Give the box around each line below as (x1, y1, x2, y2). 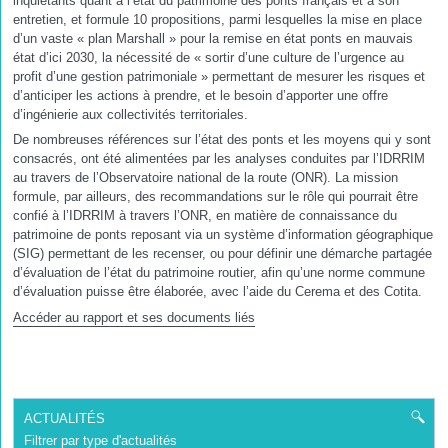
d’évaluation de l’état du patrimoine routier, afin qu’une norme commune (13, 265, 425, 281)
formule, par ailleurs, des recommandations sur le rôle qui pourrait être (13, 189, 418, 205)
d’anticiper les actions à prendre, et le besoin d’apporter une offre (13, 87, 388, 103)
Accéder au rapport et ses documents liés (13, 309, 255, 325)
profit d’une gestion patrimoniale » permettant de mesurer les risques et (13, 68, 425, 84)
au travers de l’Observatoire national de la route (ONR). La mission (13, 170, 398, 186)
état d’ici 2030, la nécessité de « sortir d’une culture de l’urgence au (13, 49, 404, 65)
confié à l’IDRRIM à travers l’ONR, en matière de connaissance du (13, 208, 397, 224)
